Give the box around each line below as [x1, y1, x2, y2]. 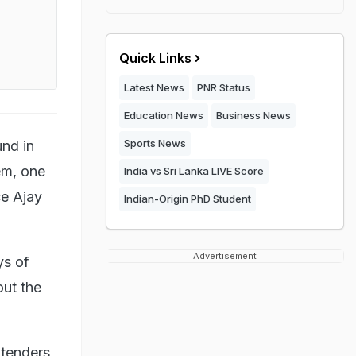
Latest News [124, 81, 184, 94]
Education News [124, 109, 203, 122]
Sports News [124, 137, 186, 149]
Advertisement [193, 250, 257, 261]
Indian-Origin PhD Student [124, 192, 251, 205]
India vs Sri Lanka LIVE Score [124, 164, 264, 177]
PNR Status [197, 81, 250, 94]
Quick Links [119, 50, 192, 66]
